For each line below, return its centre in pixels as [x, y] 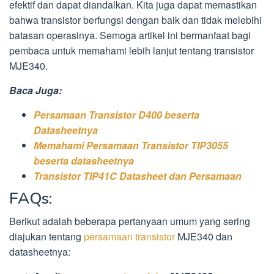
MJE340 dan [204, 237]
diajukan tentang [45, 237]
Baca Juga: [37, 90]
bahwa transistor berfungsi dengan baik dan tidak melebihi [135, 20]
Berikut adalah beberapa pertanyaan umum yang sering [130, 221]
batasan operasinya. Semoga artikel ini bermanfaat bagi [130, 35]
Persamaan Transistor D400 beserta [117, 114]
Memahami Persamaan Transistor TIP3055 [131, 145]
